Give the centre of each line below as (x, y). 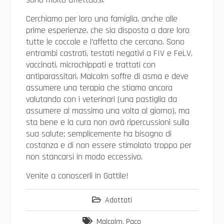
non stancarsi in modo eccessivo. (84, 156)
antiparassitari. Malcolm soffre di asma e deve (107, 76)
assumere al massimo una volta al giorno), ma (107, 110)
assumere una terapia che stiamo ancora (99, 87)
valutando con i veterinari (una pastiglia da (101, 99)
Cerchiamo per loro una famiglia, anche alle (101, 18)
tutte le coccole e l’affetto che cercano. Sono (105, 41)
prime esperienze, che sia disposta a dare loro (107, 30)
